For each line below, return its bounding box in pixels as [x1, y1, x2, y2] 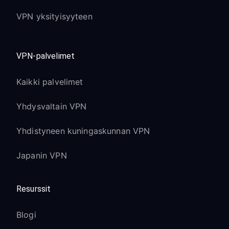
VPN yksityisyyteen [16, 11, 93, 21]
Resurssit [16, 184, 51, 194]
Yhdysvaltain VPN [16, 101, 87, 111]
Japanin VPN [16, 150, 67, 161]
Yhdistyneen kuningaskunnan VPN [16, 126, 150, 136]
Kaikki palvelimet [16, 77, 83, 87]
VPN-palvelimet [16, 51, 75, 61]
